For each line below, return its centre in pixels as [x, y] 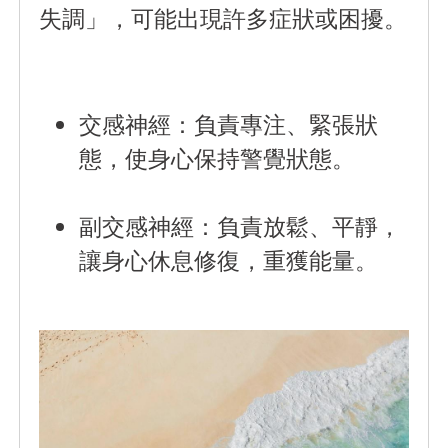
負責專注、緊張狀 [286, 124]
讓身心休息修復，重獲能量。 [229, 260]
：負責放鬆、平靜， [298, 226]
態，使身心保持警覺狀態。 [217, 158]
